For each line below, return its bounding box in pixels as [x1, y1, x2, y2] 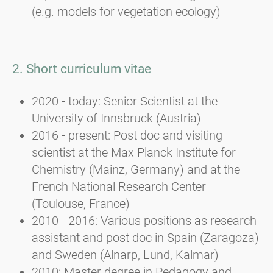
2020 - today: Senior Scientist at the [32, 93, 218, 108]
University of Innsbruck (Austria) [32, 110, 201, 126]
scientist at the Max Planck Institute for [32, 144, 236, 160]
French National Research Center [32, 179, 206, 194]
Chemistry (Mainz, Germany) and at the [32, 161, 240, 177]
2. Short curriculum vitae [12, 62, 151, 77]
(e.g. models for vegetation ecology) [32, 4, 221, 19]
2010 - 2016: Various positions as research [32, 213, 257, 228]
